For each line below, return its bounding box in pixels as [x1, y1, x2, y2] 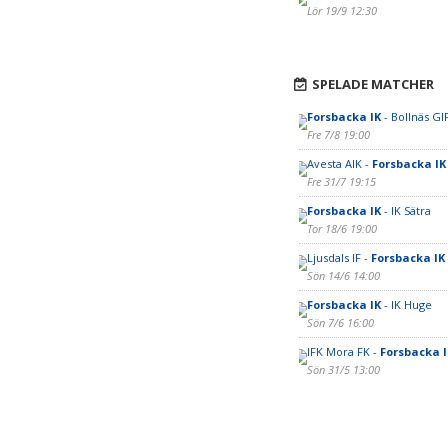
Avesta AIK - [306, 156, 372, 171]
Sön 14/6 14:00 [306, 268, 380, 283]
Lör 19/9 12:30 [306, 3, 377, 18]
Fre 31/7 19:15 [306, 174, 376, 189]
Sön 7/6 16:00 [306, 315, 374, 330]
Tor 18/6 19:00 [306, 221, 377, 236]
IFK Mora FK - [306, 344, 380, 359]
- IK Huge [380, 297, 435, 312]
